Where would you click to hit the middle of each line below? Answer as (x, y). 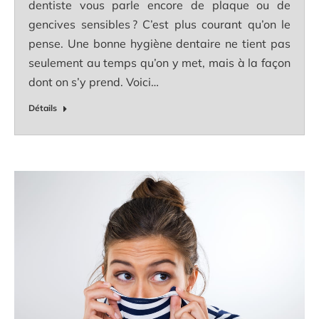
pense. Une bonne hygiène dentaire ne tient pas (159, 43)
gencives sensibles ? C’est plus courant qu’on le (159, 24)
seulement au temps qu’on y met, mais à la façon (159, 62)
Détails (43, 108)
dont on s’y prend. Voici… (94, 82)
